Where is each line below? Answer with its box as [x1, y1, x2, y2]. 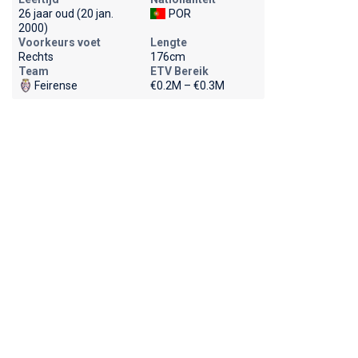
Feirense [34, 79, 78, 92]
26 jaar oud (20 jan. [18, 7, 113, 20]
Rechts [18, 50, 54, 63]
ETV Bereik [149, 65, 209, 78]
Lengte [149, 36, 187, 49]
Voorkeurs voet [18, 36, 101, 49]
